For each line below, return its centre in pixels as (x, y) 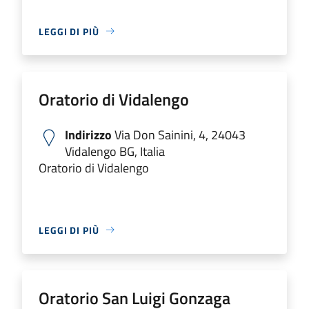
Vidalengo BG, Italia (115, 151)
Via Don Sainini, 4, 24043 (179, 134)
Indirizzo (88, 134)
